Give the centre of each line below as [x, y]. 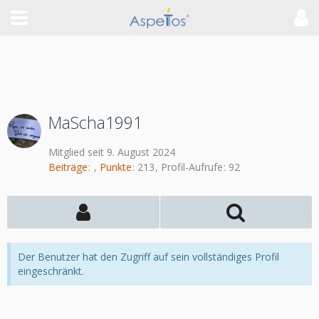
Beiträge [68, 167]
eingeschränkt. [51, 271]
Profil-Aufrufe [192, 167]
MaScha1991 [95, 122]
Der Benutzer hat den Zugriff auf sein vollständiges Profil [148, 257]
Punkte [116, 167]
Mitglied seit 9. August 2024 [112, 152]
